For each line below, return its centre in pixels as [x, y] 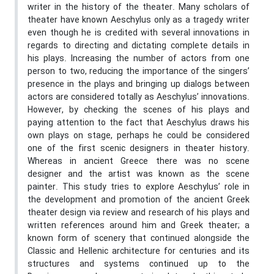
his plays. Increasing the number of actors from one [139, 59]
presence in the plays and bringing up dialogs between [139, 85]
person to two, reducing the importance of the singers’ [139, 72]
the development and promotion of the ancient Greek [139, 200]
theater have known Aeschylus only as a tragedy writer [139, 20]
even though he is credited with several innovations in [139, 33]
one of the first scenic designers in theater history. [139, 149]
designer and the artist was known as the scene [139, 175]
